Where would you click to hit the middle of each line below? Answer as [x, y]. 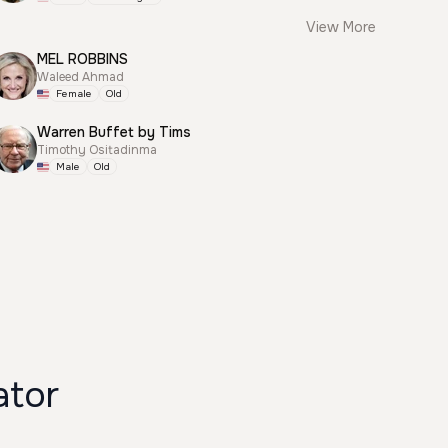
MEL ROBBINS [83, 59]
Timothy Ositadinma [97, 150]
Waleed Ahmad [81, 77]
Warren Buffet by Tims [114, 132]
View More [341, 27]
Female [74, 93]
